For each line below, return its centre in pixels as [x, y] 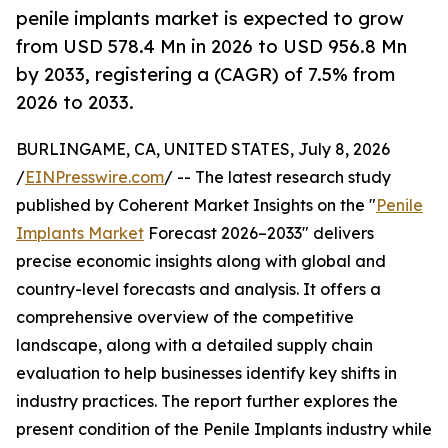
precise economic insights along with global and [201, 261]
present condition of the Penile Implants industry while [224, 429]
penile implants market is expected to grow [210, 18]
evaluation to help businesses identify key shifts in [206, 373]
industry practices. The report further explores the [207, 401]
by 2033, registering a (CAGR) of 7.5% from [205, 74]
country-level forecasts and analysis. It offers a [198, 289]
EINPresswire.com [94, 177]
